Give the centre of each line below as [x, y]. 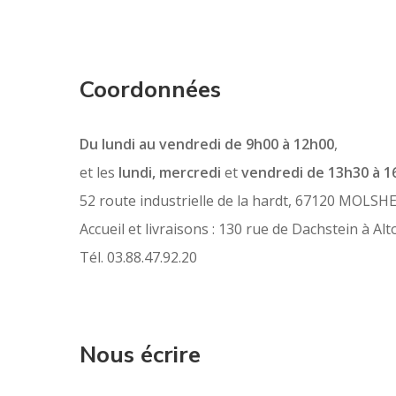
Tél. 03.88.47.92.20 [138, 257]
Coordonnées [150, 89]
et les [99, 172]
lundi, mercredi [171, 172]
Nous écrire [140, 354]
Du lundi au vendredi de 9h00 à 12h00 [207, 144]
